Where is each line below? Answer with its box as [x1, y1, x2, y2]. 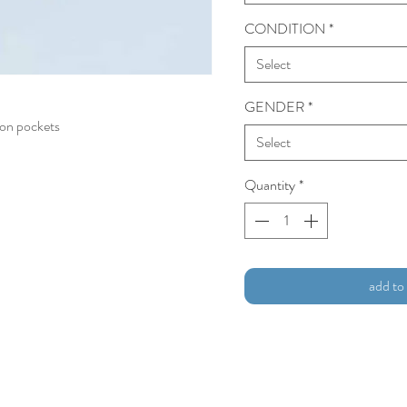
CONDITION [244, 18, 325, 40]
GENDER [244, 96, 304, 118]
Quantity [244, 174, 295, 196]
